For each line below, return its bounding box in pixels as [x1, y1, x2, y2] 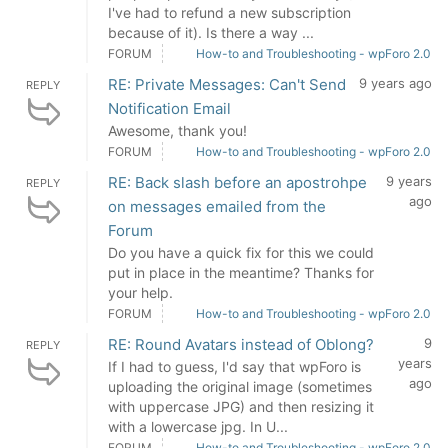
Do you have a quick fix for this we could [108, 244, 374, 261]
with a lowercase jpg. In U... [108, 418, 288, 435]
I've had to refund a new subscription [108, 4, 351, 21]
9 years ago [359, 75, 432, 91]
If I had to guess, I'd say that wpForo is [108, 358, 361, 375]
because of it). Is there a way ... [108, 24, 314, 41]
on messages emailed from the [108, 197, 326, 216]
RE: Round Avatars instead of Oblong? [108, 335, 374, 354]
